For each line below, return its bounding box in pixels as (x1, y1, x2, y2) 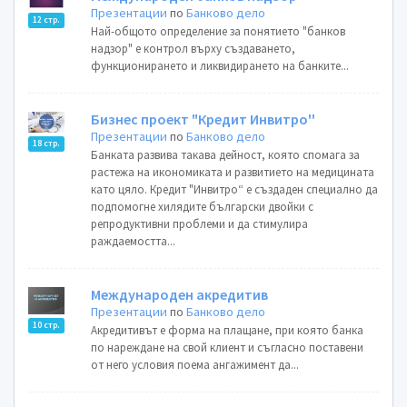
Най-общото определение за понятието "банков (91, 24, 346, 39)
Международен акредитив (91, 285, 269, 303)
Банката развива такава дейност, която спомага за (91, 147, 361, 163)
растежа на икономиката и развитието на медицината (91, 164, 375, 180)
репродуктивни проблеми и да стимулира (91, 216, 309, 232)
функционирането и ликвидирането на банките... (91, 58, 350, 74)
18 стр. (33, 137, 60, 149)
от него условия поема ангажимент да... (91, 357, 300, 372)
